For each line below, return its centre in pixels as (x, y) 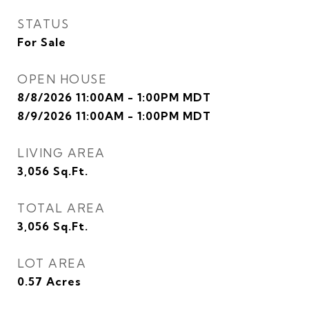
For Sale (42, 42)
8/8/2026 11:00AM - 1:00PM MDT (114, 97)
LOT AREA (52, 263)
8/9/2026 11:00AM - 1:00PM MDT (114, 116)
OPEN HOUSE (62, 79)
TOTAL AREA (61, 208)
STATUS (43, 24)
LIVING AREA (61, 153)
